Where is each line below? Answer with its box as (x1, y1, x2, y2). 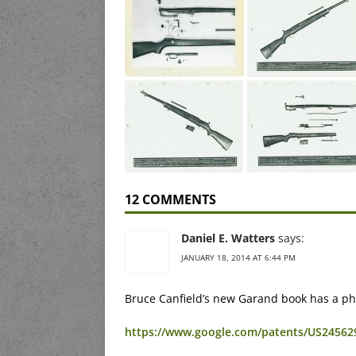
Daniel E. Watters (181, 230, 275, 246)
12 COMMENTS (125, 191, 216, 209)
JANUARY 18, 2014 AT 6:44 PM (181, 252, 296, 264)
